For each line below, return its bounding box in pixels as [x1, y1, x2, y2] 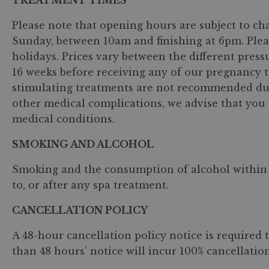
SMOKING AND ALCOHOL [12, 138, 154, 150]
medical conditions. [12, 113, 115, 125]
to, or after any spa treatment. [12, 179, 169, 191]
